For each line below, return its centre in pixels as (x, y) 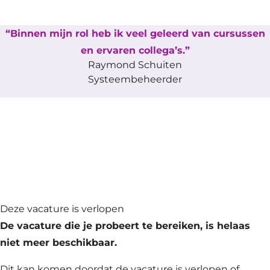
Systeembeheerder (135, 80)
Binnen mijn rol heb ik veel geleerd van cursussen (137, 34)
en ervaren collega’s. (133, 51)
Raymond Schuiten (135, 65)
